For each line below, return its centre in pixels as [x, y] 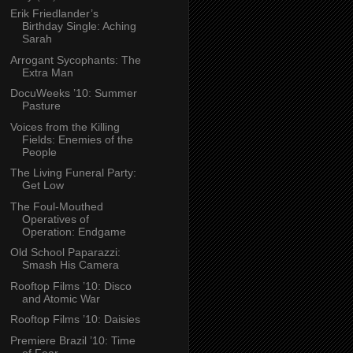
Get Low [43, 186]
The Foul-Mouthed [56, 206]
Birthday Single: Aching [79, 26]
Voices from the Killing [65, 126]
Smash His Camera [70, 265]
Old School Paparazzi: [65, 253]
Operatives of [55, 219]
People [39, 152]
